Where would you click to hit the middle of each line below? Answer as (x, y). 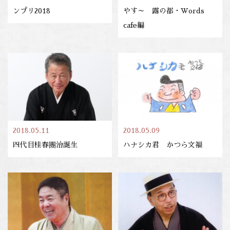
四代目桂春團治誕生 (45, 145)
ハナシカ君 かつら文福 (163, 145)
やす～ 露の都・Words (164, 11)
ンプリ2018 (32, 11)
